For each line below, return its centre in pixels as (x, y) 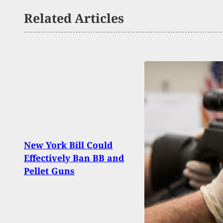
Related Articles (74, 18)
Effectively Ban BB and (74, 158)
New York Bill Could (68, 145)
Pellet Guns (49, 170)
